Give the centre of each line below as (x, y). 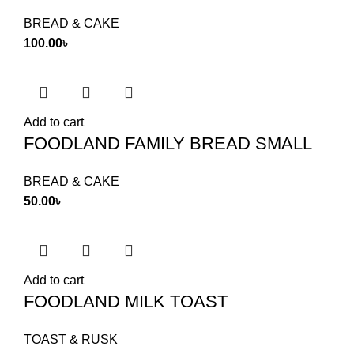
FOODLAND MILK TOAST (126, 301)
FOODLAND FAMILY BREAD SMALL (168, 143)
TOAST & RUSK (71, 339)
